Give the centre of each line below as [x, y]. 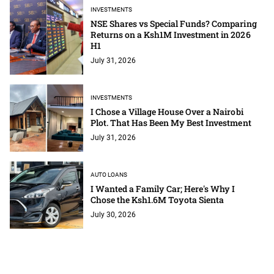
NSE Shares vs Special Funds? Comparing [174, 23]
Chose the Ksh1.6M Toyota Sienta [157, 199]
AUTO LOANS [109, 174]
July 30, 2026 [113, 214]
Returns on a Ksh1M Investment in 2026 [171, 34]
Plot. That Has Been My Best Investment [171, 122]
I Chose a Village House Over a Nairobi [167, 111]
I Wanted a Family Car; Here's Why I [163, 188]
